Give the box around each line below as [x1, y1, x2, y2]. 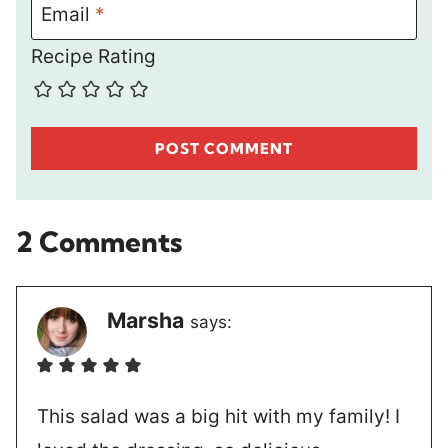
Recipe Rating [31, 45, 156, 69]
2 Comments [16, 223, 182, 259]
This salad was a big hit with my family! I [37, 405, 400, 429]
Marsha [107, 306, 184, 333]
